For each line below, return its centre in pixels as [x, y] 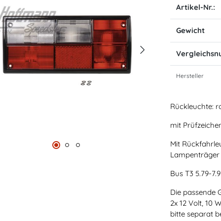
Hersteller [190, 76]
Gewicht [190, 30]
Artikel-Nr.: [195, 7]
